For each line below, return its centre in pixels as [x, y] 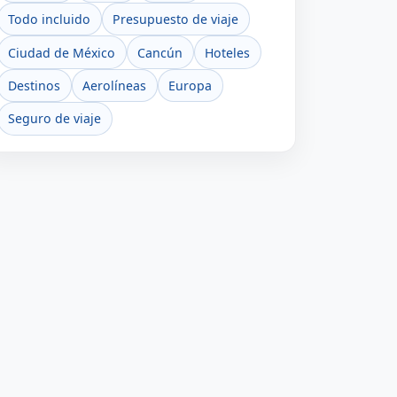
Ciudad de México [62, 52]
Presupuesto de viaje [176, 19]
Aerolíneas [115, 86]
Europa [191, 86]
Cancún [160, 52]
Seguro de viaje [55, 119]
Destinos [35, 86]
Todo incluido [50, 19]
